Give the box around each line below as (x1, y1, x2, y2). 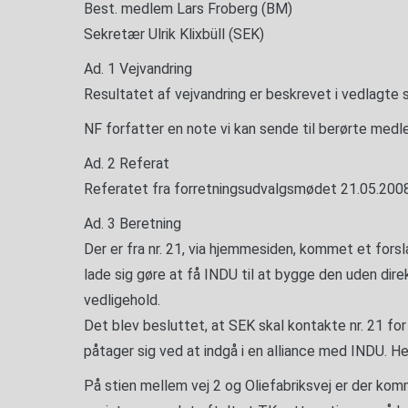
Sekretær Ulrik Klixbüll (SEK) (84, 25, 264, 43)
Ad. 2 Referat (84, 155, 169, 172)
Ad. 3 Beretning (84, 215, 181, 232)
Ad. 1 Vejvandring (84, 60, 192, 77)
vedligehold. (84, 291, 160, 309)
